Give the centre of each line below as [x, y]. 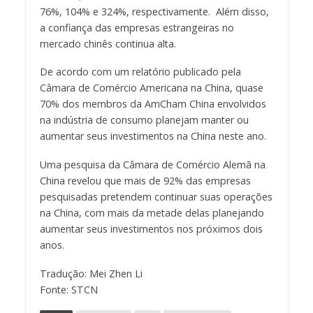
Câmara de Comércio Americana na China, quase [151, 88]
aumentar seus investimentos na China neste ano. [153, 136]
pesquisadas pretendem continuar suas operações [156, 197]
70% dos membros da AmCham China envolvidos [153, 104]
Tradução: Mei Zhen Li [91, 274]
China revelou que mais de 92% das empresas [145, 181]
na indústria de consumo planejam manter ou [144, 120]
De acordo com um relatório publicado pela [140, 72]
